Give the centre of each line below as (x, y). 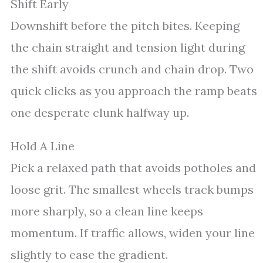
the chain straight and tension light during (128, 47)
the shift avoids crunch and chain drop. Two (132, 69)
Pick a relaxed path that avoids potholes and (133, 168)
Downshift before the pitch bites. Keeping (125, 26)
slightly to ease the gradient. (89, 254)
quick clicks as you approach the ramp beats (134, 91)
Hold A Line (43, 146)
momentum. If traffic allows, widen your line (133, 233)
